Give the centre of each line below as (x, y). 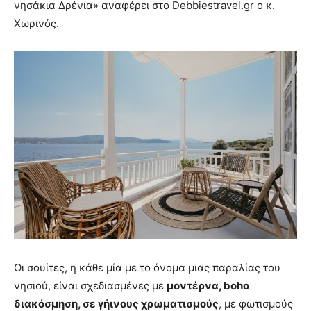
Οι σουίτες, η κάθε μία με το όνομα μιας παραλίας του (147, 268)
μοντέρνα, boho (208, 286)
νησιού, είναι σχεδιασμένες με (90, 286)
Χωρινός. (36, 23)
